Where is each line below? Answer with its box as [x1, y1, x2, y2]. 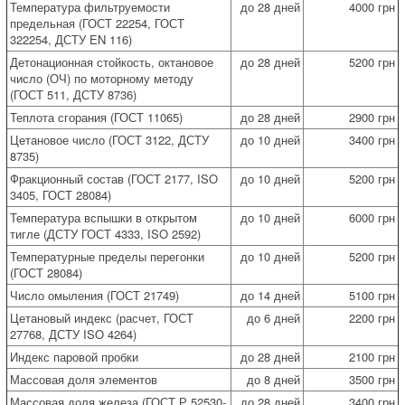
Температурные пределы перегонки [10, 247, 204, 265]
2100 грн [349, 347, 395, 365]
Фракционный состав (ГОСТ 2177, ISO [10, 169, 218, 187]
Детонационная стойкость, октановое [10, 52, 213, 71]
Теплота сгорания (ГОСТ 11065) [10, 108, 183, 126]
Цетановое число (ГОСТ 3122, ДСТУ [10, 130, 209, 148]
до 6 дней [247, 308, 300, 326]
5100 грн [349, 286, 395, 304]
